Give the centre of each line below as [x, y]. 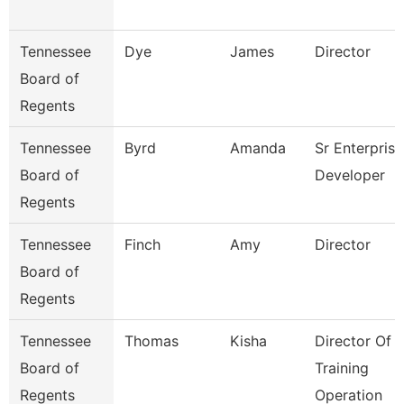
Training [342, 368]
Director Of [353, 341]
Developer [350, 175]
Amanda [258, 148]
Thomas [151, 341]
